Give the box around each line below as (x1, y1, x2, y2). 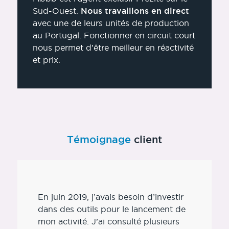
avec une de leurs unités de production (32, 18, 189, 28)
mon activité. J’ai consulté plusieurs (37, 216, 179, 226)
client (130, 133, 162, 145)
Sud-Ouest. (32, 6, 81, 16)
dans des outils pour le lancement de (37, 204, 186, 214)
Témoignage (66, 133, 131, 145)
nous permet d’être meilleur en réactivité (32, 43, 194, 53)
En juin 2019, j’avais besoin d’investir (37, 192, 184, 201)
